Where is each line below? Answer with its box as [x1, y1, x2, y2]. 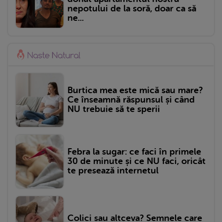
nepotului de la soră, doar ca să [67, 3, 196, 13]
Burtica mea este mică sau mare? [67, 85, 203, 96]
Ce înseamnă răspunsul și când [67, 95, 195, 105]
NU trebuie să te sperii [67, 104, 160, 114]
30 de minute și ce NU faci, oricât [67, 156, 206, 166]
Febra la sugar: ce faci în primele [67, 147, 201, 157]
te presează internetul [67, 166, 159, 176]
